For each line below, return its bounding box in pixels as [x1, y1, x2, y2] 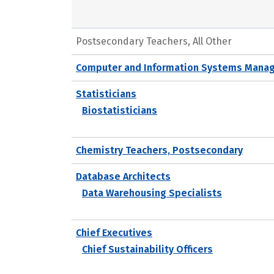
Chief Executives [76, 226, 152, 239]
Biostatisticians [82, 104, 157, 116]
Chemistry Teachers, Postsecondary [76, 144, 243, 156]
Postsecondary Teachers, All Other [76, 35, 232, 47]
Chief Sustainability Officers [82, 243, 213, 255]
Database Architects [76, 170, 171, 182]
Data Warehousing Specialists [82, 187, 222, 199]
